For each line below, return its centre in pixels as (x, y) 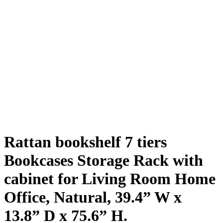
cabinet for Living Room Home (110, 178)
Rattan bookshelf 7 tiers (85, 142)
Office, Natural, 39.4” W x (93, 197)
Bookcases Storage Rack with (104, 160)
